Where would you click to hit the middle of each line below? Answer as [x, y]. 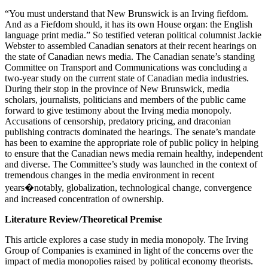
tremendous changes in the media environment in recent [109, 175]
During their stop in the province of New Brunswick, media [117, 89]
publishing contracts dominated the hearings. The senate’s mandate [130, 132]
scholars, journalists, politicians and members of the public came [125, 99]
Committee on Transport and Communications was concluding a [126, 67]
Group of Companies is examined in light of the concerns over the [129, 250]
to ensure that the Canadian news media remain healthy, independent [134, 153]
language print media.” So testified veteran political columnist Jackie [133, 35]
